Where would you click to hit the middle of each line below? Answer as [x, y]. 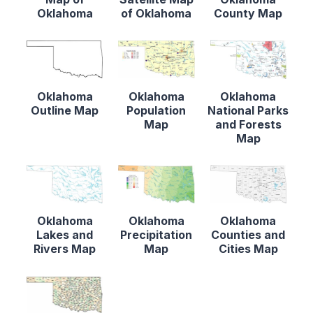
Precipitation [156, 235]
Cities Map [248, 249]
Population [156, 110]
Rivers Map [65, 249]
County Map [248, 14]
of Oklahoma [156, 14]
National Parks [248, 110]
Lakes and [65, 235]
